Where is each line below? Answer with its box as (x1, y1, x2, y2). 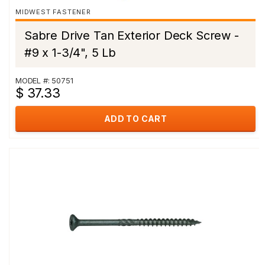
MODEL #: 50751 (15, 76, 73, 85)
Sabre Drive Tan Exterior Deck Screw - (24, 28, 239, 43)
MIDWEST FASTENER (15, 8, 91, 16)
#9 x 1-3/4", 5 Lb (24, 46, 117, 60)
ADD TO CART (104, 114, 167, 124)
